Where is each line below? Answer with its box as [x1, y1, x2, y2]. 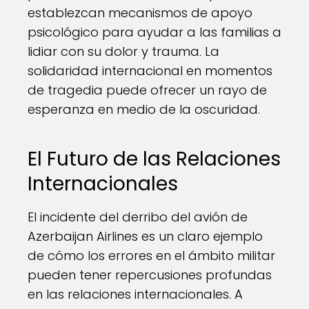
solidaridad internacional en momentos [28, 62, 272, 79]
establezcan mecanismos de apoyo [28, 4, 252, 21]
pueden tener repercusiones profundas [28, 266, 272, 283]
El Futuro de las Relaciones [28, 146, 281, 172]
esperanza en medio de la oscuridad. [28, 101, 260, 118]
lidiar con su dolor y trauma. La [28, 43, 219, 60]
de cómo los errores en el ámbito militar [28, 247, 275, 264]
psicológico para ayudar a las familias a [28, 23, 281, 41]
